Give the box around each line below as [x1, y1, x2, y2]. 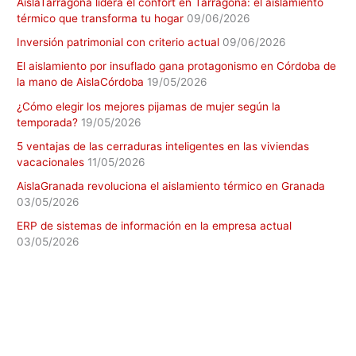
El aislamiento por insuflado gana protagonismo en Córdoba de [17, 60, 337, 73]
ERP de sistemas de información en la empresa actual [17, 219, 292, 233]
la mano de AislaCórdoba [17, 75, 145, 89]
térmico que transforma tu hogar [17, 11, 184, 25]
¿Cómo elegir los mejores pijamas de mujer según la [17, 99, 281, 113]
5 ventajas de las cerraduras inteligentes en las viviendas [17, 139, 310, 153]
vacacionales [17, 155, 85, 168]
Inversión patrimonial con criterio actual [17, 36, 220, 49]
